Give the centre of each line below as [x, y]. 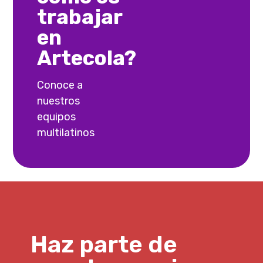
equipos [56, 117]
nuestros [58, 101]
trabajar [79, 17]
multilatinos [65, 132]
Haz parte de [104, 244]
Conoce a [60, 85]
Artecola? [86, 58]
